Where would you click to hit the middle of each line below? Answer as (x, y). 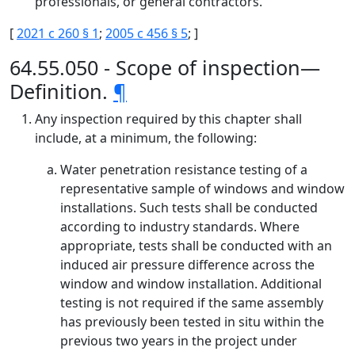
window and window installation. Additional (191, 284)
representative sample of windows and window (202, 189)
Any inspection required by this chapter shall (168, 119)
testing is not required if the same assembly (192, 303)
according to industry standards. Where (180, 227)
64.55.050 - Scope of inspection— (165, 67)
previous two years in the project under (179, 341)
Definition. (61, 91)
